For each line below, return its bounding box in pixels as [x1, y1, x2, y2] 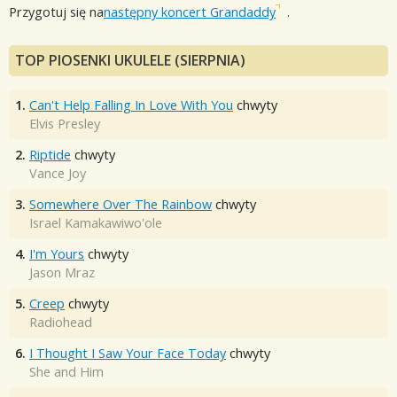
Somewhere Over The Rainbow [29, 195, 212, 213]
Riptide [29, 145, 71, 163]
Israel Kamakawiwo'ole [29, 214, 162, 231]
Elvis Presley [29, 114, 100, 132]
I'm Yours [29, 245, 84, 262]
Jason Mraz [29, 263, 95, 281]
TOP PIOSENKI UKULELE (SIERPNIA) [15, 50, 245, 70]
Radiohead [29, 313, 92, 331]
